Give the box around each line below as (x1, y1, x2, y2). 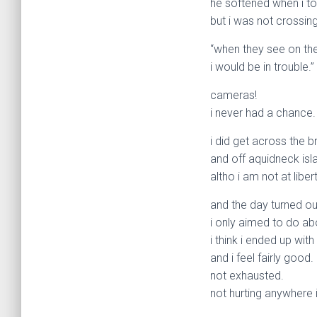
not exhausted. (210, 269, 284, 282)
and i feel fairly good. (210, 251, 313, 265)
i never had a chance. (210, 106, 316, 120)
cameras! (210, 88, 257, 102)
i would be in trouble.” (210, 60, 314, 74)
